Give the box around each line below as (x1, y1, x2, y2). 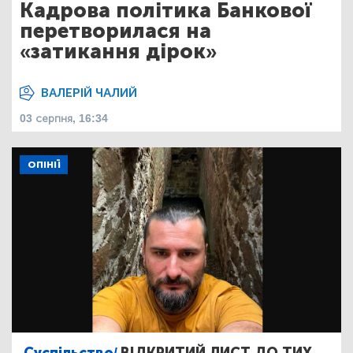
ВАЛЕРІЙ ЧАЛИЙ (41, 85, 137, 100)
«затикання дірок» (20, 39, 217, 64)
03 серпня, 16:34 (20, 112, 108, 125)
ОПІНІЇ (28, 159, 60, 170)
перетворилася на (20, 19, 211, 43)
